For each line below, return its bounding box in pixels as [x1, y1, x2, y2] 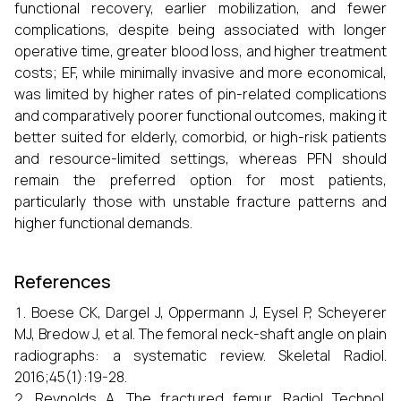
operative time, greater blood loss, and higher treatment [14, 41, 387, 61]
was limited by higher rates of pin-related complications [14, 84, 387, 104]
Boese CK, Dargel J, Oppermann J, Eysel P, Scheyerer [30, 303, 388, 322]
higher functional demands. [14, 213, 192, 233]
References [14, 269, 111, 294]
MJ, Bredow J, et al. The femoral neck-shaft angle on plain [14, 324, 387, 344]
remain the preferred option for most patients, [14, 170, 387, 190]
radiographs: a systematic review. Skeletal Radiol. [14, 346, 387, 365]
